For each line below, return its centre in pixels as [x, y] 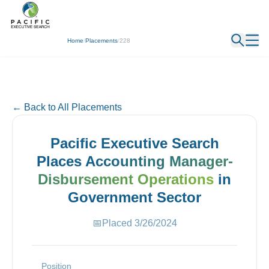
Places [61, 161]
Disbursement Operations [126, 179]
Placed [118, 223]
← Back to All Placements [67, 107]
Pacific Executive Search [134, 143]
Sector [177, 197]
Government [110, 197]
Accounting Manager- [159, 161]
